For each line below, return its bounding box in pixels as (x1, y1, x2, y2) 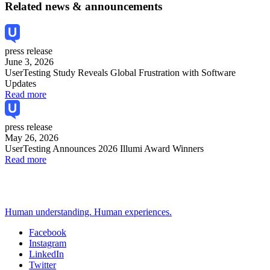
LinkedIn (29, 249, 64, 260)
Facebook (29, 227, 66, 238)
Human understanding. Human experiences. (5, 207, 172, 218)
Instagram (29, 238, 66, 249)
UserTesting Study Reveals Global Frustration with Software (5, 67, 236, 78)
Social (5, 239, 42, 256)
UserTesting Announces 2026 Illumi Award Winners (5, 143, 204, 154)
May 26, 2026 (5, 133, 58, 143)
